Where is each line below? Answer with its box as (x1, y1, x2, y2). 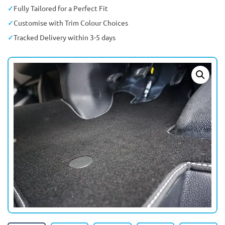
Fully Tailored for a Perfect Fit (14, 3, 108, 13)
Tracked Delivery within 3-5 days (14, 32, 116, 42)
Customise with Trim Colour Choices (14, 18, 128, 27)
